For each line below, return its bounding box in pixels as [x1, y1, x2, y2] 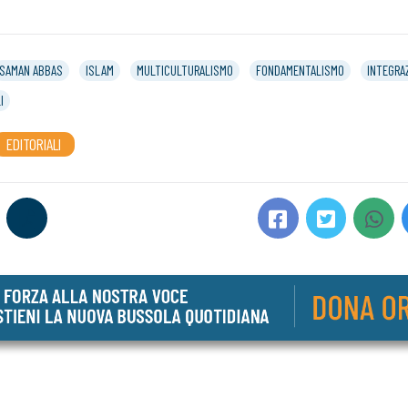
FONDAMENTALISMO [256, 62, 344, 78]
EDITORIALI [6, 133, 61, 154]
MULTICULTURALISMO [137, 62, 233, 78]
